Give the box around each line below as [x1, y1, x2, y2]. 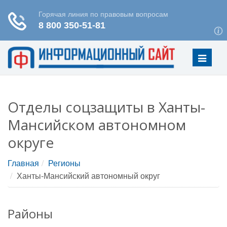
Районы [8, 205, 53, 222]
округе [8, 133, 54, 152]
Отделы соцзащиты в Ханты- [8, 97, 205, 117]
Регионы [48, 157, 81, 169]
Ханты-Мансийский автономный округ [17, 170, 160, 181]
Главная [8, 157, 39, 169]
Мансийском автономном [8, 115, 186, 134]
